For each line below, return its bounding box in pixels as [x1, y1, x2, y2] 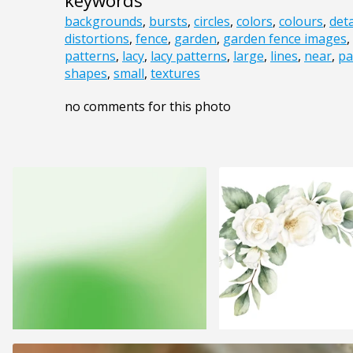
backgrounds [65, 13, 143, 31]
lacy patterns [150, 47, 227, 65]
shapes [65, 65, 107, 83]
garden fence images [223, 30, 347, 48]
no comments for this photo [65, 98, 231, 116]
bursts [149, 13, 188, 31]
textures [150, 65, 200, 83]
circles [194, 13, 230, 31]
